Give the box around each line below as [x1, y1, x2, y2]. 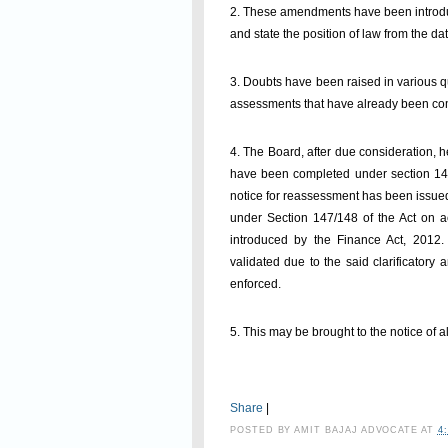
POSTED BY [230, 425, 295, 436]
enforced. [230, 277, 281, 291]
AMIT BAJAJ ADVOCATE [294, 425, 422, 436]
